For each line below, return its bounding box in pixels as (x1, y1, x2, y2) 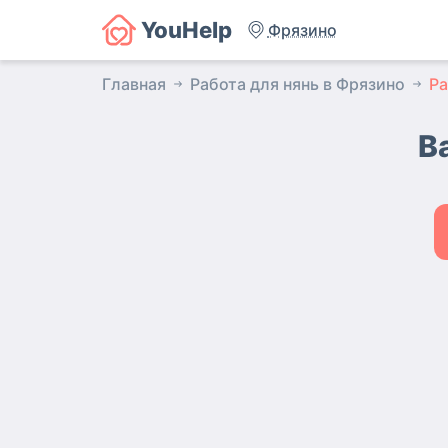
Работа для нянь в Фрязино (190, 74, 405, 94)
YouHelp (140, 17, 232, 43)
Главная (102, 74, 166, 94)
